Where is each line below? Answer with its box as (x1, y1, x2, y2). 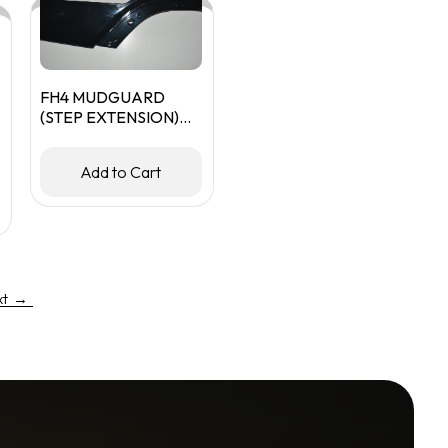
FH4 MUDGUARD (39, 87, 165, 107)
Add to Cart (80, 162, 162, 182)
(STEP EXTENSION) (39, 107, 179, 127)
